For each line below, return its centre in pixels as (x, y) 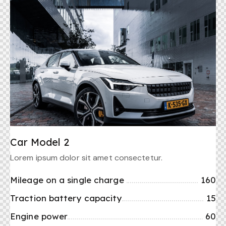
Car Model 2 (40, 142)
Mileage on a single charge (68, 180)
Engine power (39, 216)
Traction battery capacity (66, 198)
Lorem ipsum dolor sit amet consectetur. (86, 158)
